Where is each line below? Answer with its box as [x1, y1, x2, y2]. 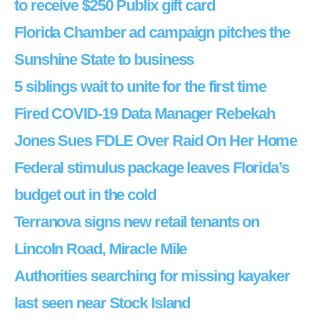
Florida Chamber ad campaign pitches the [14, 23, 291, 41]
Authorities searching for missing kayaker [14, 267, 290, 285]
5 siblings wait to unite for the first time [14, 78, 266, 95]
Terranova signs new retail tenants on [14, 213, 260, 231]
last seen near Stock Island [14, 294, 191, 312]
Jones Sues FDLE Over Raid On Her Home [14, 132, 298, 150]
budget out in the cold [14, 186, 156, 204]
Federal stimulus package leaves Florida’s [14, 159, 289, 177]
